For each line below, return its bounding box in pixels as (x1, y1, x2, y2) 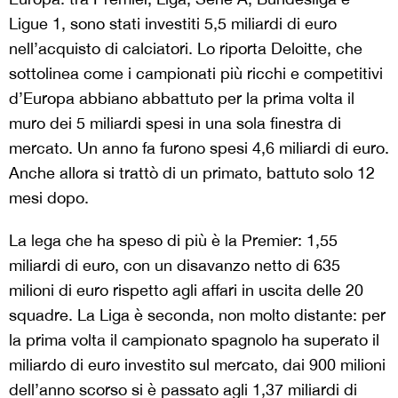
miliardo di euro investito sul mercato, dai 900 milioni (9, 354, 386, 374)
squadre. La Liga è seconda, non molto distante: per (9, 305, 386, 324)
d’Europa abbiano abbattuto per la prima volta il (9, 88, 354, 107)
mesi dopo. (9, 187, 89, 207)
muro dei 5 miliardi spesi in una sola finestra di (9, 113, 341, 132)
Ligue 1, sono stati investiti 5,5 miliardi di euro (9, 13, 337, 33)
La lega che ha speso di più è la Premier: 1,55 (9, 230, 338, 250)
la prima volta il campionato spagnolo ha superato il (9, 330, 379, 349)
